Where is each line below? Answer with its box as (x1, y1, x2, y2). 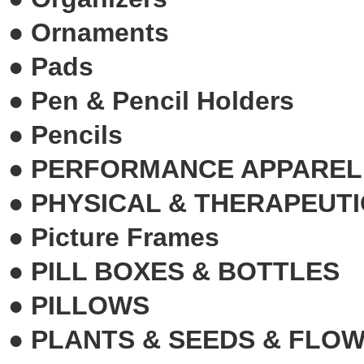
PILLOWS (31, 290, 149, 320)
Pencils (31, 119, 123, 149)
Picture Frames (31, 222, 219, 252)
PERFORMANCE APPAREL (31, 154, 362, 184)
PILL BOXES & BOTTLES (31, 256, 340, 286)
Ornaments (31, 17, 169, 47)
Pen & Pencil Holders (31, 85, 294, 115)
